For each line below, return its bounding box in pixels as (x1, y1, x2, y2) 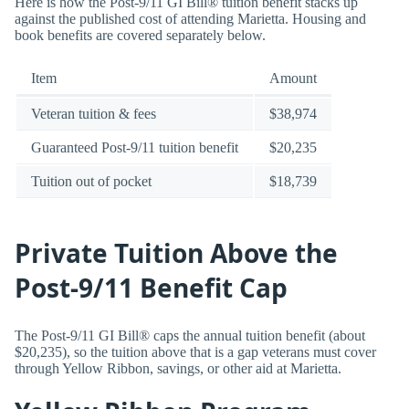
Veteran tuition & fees (31, 106, 156, 122)
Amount (269, 70, 317, 87)
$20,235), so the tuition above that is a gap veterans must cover (15, 344, 376, 361)
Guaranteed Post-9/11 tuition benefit (31, 140, 238, 156)
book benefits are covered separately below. (15, 26, 266, 43)
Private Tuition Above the (15, 235, 338, 270)
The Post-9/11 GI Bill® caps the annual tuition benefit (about (15, 328, 365, 344)
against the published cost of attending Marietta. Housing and (15, 10, 366, 26)
